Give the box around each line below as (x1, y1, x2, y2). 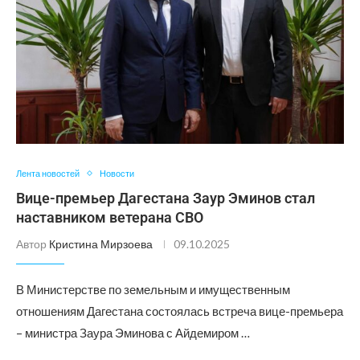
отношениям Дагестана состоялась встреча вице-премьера (16, 304, 343, 318)
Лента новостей (16, 168, 80, 178)
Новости (100, 168, 134, 178)
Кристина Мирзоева (49, 237, 153, 251)
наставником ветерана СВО (16, 209, 203, 226)
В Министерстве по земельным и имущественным (16, 282, 290, 297)
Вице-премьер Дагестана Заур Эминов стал (16, 190, 315, 207)
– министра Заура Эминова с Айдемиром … (16, 325, 250, 340)
